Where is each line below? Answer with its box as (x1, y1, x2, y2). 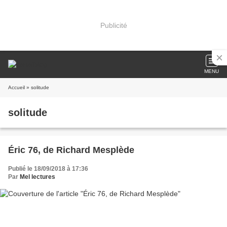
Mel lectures (20, 173, 55, 180)
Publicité (100, 21, 127, 29)
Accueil (8, 85, 25, 90)
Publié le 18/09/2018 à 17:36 (8, 165, 88, 172)
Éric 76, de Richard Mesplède (8, 145, 134, 155)
